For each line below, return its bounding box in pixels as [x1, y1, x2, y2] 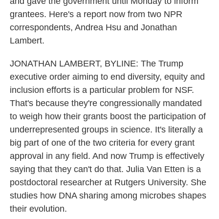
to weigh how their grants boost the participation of [10, 111, 206, 121]
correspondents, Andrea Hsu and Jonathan [10, 22, 177, 32]
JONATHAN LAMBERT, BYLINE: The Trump [10, 59, 183, 68]
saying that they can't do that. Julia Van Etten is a [10, 164, 201, 174]
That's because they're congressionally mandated [10, 98, 202, 108]
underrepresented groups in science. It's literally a [10, 125, 203, 134]
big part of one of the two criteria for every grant [10, 138, 195, 148]
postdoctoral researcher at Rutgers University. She [10, 177, 206, 187]
